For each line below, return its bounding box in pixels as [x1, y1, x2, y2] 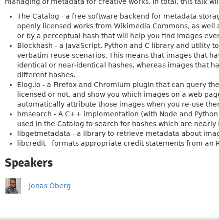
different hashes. [17, 71, 75, 79]
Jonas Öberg [29, 182, 71, 190]
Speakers [5, 155, 53, 170]
